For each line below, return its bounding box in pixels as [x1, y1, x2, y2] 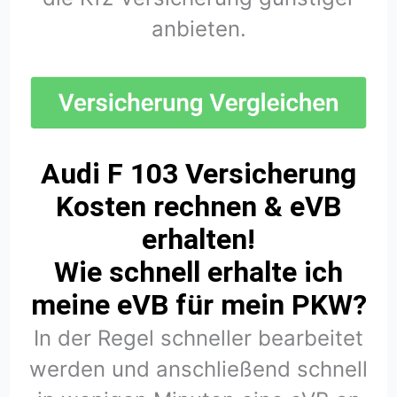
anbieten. [151, 16, 246, 43]
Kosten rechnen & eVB [56, 190, 341, 224]
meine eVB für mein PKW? [30, 288, 367, 323]
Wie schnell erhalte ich [54, 255, 343, 290]
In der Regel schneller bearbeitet [34, 325, 363, 352]
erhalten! [142, 222, 255, 257]
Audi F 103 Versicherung [41, 157, 356, 191]
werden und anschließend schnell [29, 356, 368, 383]
